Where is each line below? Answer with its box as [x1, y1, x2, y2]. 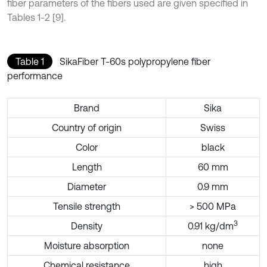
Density [71, 220, 103, 231]
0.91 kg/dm [188, 220, 234, 231]
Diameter [67, 181, 106, 192]
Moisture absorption [44, 240, 129, 251]
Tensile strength [53, 200, 120, 212]
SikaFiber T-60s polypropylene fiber [60, 55, 210, 67]
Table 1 [15, 55, 44, 67]
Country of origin [52, 122, 122, 133]
